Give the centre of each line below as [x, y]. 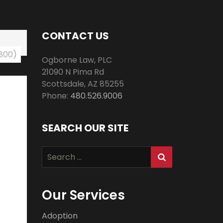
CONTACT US [75, 36]
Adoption [59, 216]
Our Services [83, 195]
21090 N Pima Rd [73, 72]
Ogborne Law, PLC [77, 60]
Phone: [56, 96]
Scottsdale [63, 84]
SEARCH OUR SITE [85, 128]
